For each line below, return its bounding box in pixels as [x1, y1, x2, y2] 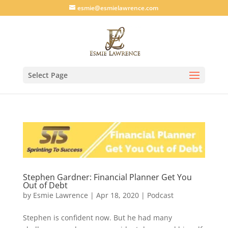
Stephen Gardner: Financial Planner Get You [22, 172, 192, 183]
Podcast [147, 190, 174, 201]
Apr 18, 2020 [96, 190, 139, 201]
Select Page [27, 70, 68, 80]
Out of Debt [22, 180, 68, 191]
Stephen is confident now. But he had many [22, 213, 172, 223]
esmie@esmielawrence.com [77, 4, 159, 12]
